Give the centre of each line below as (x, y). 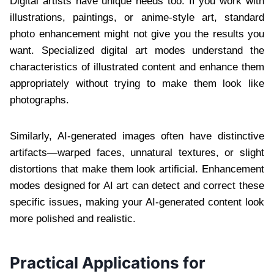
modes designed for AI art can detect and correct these (137, 186)
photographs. (39, 100)
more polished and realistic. (73, 219)
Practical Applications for (108, 263)
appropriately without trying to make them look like (137, 84)
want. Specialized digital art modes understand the (137, 51)
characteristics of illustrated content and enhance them (137, 67)
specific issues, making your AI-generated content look (137, 202)
